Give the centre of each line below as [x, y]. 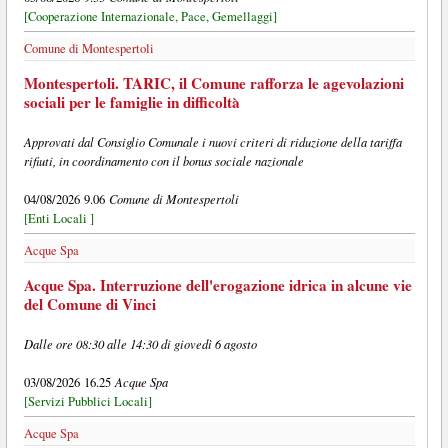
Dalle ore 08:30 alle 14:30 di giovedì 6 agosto [140, 343]
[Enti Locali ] [58, 219]
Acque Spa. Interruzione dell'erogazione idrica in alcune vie [217, 284]
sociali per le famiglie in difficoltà [131, 102]
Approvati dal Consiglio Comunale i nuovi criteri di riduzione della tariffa [212, 142]
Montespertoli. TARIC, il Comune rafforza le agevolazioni [213, 83]
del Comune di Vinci [89, 303]
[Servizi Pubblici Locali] [87, 401]
